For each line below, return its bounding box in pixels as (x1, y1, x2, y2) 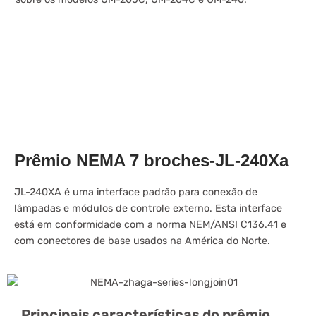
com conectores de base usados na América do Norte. (14, 234, 270, 247)
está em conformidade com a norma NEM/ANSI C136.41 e (14, 218, 286, 231)
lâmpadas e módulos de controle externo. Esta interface (14, 202, 282, 214)
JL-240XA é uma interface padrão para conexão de (14, 186, 257, 198)
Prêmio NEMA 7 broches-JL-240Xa (14, 150, 288, 170)
